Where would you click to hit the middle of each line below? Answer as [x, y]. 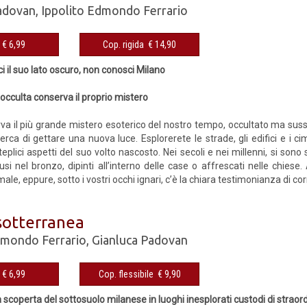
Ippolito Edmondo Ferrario [115, 10]
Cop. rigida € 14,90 [162, 44]
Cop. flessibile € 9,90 [169, 274]
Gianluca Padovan [140, 240]
